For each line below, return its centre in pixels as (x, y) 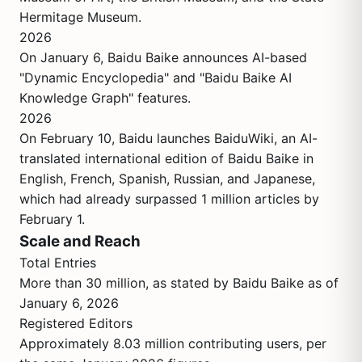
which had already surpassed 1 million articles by (169, 199)
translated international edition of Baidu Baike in (166, 158)
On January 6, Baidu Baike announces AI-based (163, 57)
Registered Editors (76, 323)
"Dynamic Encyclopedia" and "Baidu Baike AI (156, 78)
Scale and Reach (80, 241)
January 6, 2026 (69, 303)
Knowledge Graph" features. (105, 98)
